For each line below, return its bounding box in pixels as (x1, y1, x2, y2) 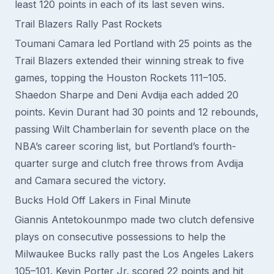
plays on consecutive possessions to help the (15, 231, 226, 243)
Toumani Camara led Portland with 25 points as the (15, 37, 252, 50)
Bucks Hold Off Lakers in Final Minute (15, 194, 191, 206)
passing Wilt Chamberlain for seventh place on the (15, 123, 250, 135)
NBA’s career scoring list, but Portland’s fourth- (15, 140, 236, 152)
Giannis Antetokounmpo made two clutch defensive (15, 213, 254, 226)
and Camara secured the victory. (15, 174, 166, 187)
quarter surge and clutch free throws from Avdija (15, 157, 243, 169)
